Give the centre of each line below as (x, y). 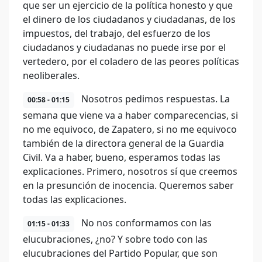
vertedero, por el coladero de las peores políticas (131, 61)
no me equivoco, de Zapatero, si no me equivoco (130, 129)
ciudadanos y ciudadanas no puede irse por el (124, 47)
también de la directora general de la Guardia (123, 143)
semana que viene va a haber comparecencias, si (130, 115)
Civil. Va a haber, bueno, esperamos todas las (122, 157)
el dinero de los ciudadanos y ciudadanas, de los (129, 19)
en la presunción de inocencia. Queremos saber (128, 185)
